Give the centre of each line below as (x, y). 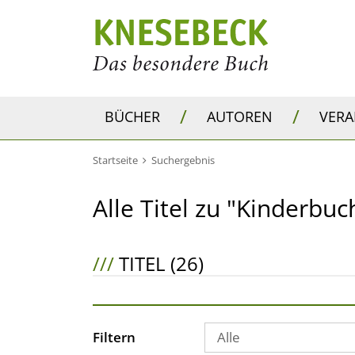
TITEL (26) (159, 263)
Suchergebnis (183, 160)
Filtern (114, 337)
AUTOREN (240, 116)
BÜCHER (132, 116)
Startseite (115, 160)
